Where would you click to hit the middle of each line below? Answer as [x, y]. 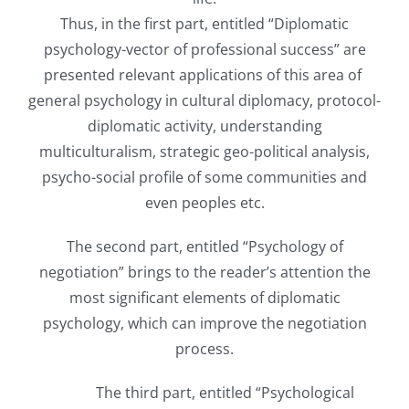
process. [204, 348]
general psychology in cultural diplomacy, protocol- [204, 100]
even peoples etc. [204, 202]
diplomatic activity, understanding [204, 126]
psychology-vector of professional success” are [204, 49]
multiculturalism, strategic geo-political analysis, [204, 151]
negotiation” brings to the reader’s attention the [204, 272]
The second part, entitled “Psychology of [204, 246]
